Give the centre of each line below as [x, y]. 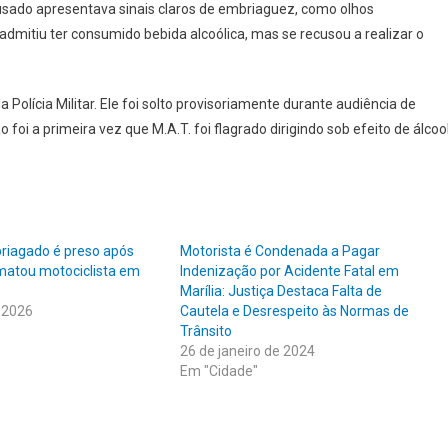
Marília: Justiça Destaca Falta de [280, 291]
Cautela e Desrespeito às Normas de [294, 311]
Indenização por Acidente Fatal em [289, 271]
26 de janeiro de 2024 [247, 351]
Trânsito [205, 331]
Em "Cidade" [218, 371]
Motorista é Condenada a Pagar [279, 251]
